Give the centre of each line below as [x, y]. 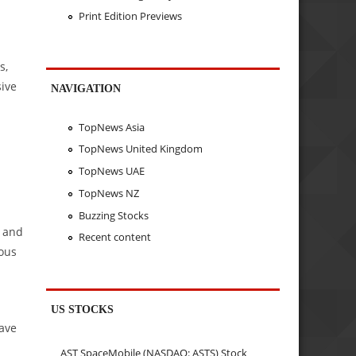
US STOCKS [83, 310]
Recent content [114, 237]
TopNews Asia [111, 127]
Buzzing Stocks [113, 215]
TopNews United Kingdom [140, 149]
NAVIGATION [86, 89]
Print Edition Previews [130, 16]
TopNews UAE [111, 171]
